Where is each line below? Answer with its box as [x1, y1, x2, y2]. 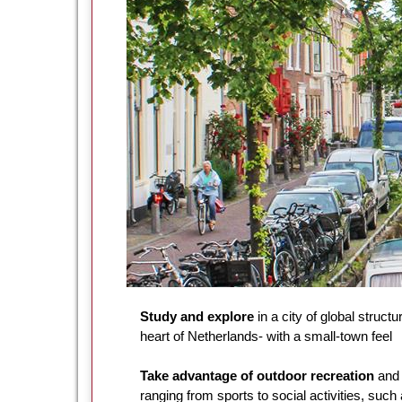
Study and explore [140, 308, 258, 324]
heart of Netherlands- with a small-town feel [140, 328, 392, 344]
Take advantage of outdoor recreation [140, 367, 378, 383]
